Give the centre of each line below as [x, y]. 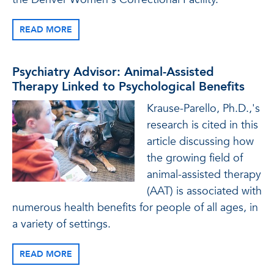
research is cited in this [202, 125]
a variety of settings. [61, 224]
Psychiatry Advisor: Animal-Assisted [113, 72]
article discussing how [200, 142]
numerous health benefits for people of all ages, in [135, 208]
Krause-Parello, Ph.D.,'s [203, 109]
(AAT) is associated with [204, 191]
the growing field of [195, 158]
